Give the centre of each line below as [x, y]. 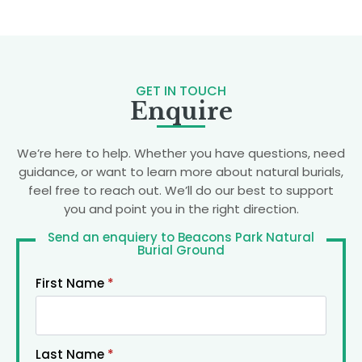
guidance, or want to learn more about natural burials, [181, 172]
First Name [70, 284]
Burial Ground [181, 250]
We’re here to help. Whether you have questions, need [181, 154]
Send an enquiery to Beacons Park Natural [181, 238]
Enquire [181, 112]
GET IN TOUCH [181, 91]
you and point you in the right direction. [181, 209]
